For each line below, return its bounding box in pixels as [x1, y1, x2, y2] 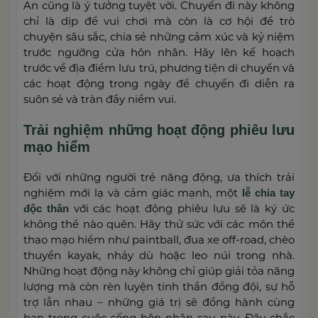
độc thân [23, 202, 69, 214]
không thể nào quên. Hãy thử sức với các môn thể [23, 216, 295, 231]
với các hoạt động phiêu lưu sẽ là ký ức [68, 201, 295, 215]
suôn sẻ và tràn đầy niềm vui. [23, 92, 176, 106]
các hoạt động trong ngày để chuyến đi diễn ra [23, 76, 295, 90]
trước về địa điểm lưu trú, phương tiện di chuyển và [23, 60, 295, 75]
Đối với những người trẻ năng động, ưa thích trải [23, 170, 295, 184]
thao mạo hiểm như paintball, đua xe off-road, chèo [23, 232, 295, 246]
